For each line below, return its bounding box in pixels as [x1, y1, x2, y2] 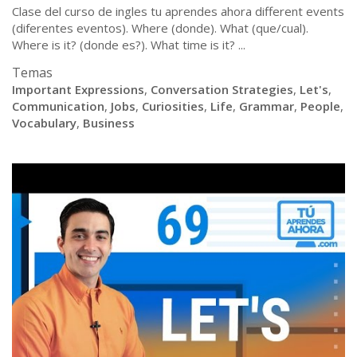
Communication [12, 98, 104, 114]
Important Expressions [12, 81, 144, 97]
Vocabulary [12, 115, 76, 131]
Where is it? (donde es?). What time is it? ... [12, 37, 245, 53]
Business [83, 115, 135, 131]
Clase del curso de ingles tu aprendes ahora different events [12, 3, 344, 19]
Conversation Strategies [151, 81, 293, 97]
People [300, 98, 340, 114]
